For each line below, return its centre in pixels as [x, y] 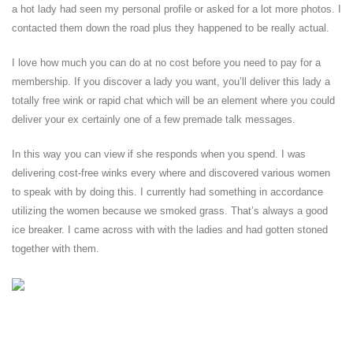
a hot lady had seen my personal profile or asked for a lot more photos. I [176, 9]
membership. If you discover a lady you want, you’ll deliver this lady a [171, 82]
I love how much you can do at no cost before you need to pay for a [166, 63]
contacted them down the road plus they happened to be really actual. [171, 28]
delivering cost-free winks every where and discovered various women [171, 173]
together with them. [56, 249]
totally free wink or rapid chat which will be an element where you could [173, 100]
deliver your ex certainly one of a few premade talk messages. [154, 119]
